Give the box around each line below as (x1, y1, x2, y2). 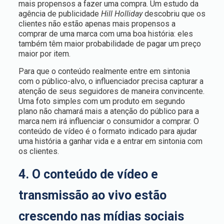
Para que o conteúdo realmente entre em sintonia (18, 66, 190, 76)
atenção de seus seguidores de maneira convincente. (18, 86, 204, 96)
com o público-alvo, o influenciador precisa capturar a (18, 76, 203, 86)
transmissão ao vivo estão (18, 188, 166, 202)
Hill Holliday (100, 9, 142, 18)
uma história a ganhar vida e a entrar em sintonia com (18, 136, 202, 146)
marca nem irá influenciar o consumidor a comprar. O (18, 116, 199, 126)
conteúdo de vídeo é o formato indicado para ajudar (18, 126, 197, 136)
